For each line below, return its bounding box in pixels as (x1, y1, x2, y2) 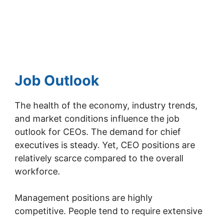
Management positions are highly (15, 193, 153, 203)
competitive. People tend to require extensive (15, 206, 202, 216)
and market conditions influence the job (15, 113, 179, 124)
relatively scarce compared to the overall (15, 153, 183, 163)
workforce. (15, 166, 60, 176)
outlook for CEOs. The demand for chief (15, 127, 181, 137)
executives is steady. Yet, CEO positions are (15, 140, 195, 150)
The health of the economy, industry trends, (15, 100, 197, 110)
